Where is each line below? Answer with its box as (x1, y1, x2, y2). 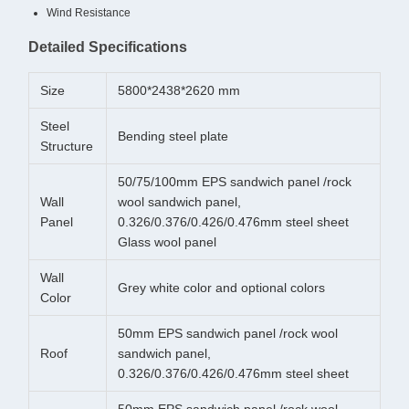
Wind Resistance (47, 6, 131, 19)
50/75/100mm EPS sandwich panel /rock (118, 174, 351, 189)
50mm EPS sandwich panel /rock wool (118, 326, 338, 341)
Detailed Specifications (28, 39, 187, 55)
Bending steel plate (118, 129, 228, 143)
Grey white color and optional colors (118, 280, 325, 295)
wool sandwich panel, (118, 194, 241, 209)
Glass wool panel (118, 235, 216, 249)
